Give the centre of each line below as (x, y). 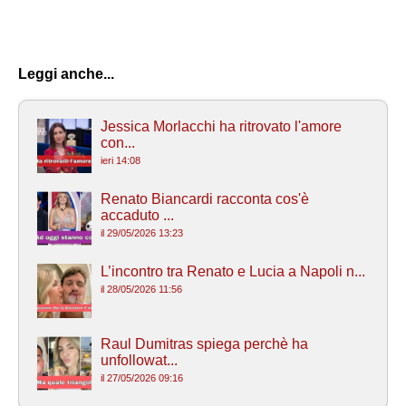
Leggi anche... (66, 73)
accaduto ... (137, 215)
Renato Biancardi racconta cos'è (205, 198)
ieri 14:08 (121, 160)
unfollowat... (139, 360)
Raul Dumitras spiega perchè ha (204, 343)
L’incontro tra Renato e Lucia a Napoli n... (233, 271)
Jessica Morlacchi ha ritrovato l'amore (221, 126)
